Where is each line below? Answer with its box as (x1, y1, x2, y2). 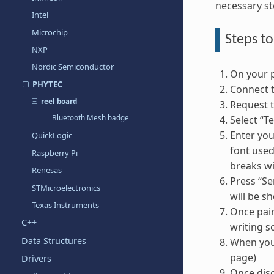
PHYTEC (32, 78, 62, 90)
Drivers (21, 253, 51, 265)
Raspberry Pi (32, 147, 78, 158)
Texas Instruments (32, 199, 100, 211)
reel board (41, 96, 78, 106)
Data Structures (21, 234, 86, 246)
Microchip (32, 26, 68, 38)
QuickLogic (32, 130, 73, 141)
